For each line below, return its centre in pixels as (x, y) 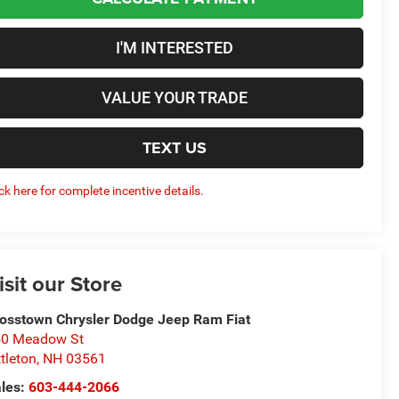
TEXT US (174, 147)
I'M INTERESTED (174, 47)
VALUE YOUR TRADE (174, 97)
